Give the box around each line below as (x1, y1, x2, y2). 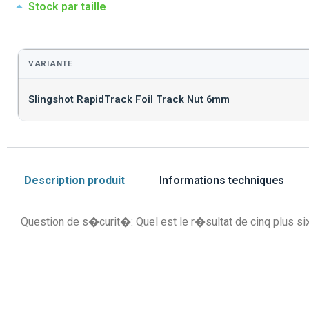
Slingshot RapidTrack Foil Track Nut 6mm (28, 93, 230, 106)
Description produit (24, 174, 125, 188)
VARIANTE (28, 59, 73, 69)
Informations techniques (159, 174, 284, 188)
